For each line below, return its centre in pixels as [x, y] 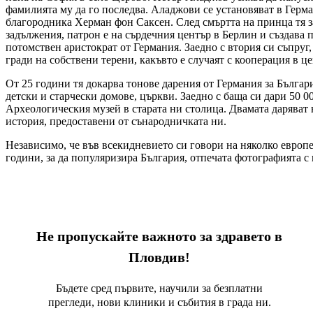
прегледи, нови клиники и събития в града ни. [159, 302]
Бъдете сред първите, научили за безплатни [159, 288]
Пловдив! [159, 257]
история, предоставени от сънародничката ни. [116, 121]
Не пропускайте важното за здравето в [159, 236]
